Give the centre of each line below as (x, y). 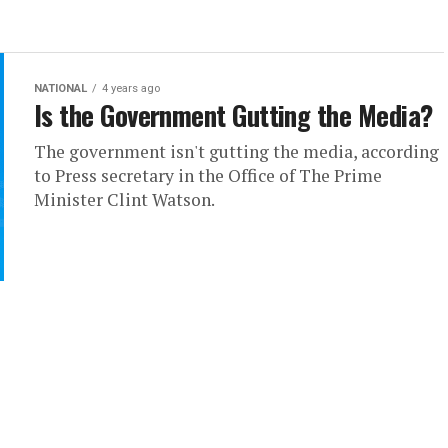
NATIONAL (60, 88)
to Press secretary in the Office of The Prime (208, 175)
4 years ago (131, 88)
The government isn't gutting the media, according (236, 151)
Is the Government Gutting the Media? (233, 115)
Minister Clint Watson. (124, 199)
